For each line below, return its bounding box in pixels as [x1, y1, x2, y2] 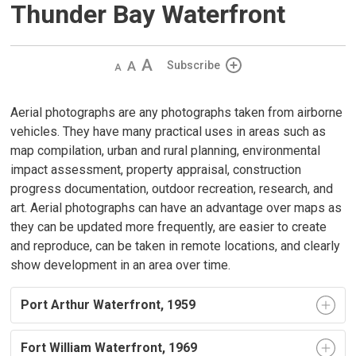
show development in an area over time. [10, 257, 231, 273]
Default [126, 58, 163, 71]
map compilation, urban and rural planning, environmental [10, 143, 321, 158]
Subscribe [167, 59, 220, 72]
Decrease [114, 58, 164, 71]
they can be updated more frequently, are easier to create [10, 219, 327, 234]
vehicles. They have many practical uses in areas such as [10, 124, 327, 139]
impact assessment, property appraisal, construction [10, 162, 302, 177]
